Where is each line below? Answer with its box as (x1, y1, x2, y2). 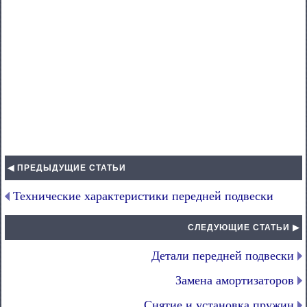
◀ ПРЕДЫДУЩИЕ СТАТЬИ (8, 163, 126, 173)
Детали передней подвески (151, 249, 294, 262)
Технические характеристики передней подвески (13, 189, 273, 203)
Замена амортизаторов (175, 273, 294, 287)
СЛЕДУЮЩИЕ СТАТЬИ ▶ (188, 223, 299, 232)
